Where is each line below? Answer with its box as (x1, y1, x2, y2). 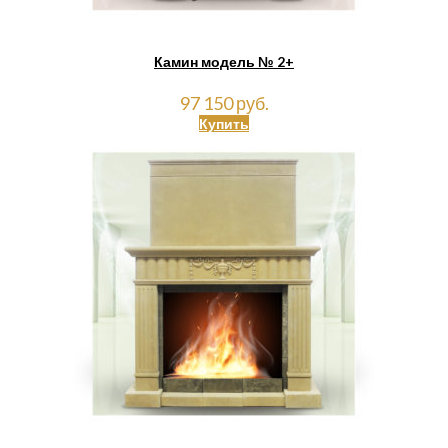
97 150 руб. (179, 92, 269, 115)
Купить (199, 115, 249, 133)
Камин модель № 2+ (154, 52, 294, 70)
